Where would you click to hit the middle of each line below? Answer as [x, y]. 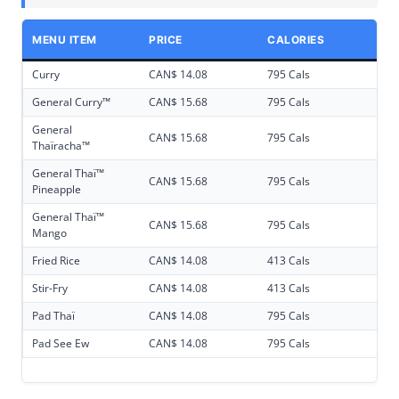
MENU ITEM [65, 40]
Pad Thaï [53, 316]
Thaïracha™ [61, 146]
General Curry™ [71, 102]
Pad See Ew [61, 344]
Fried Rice [56, 261]
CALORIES [296, 40]
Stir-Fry [50, 289]
